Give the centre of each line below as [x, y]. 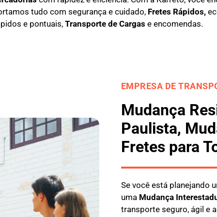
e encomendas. [174, 24]
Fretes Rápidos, [177, 12]
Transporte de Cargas [105, 24]
